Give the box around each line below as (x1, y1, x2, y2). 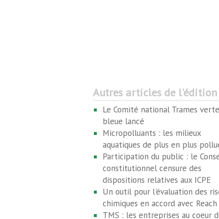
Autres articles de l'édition (92, 86, 217, 99)
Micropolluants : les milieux (102, 128, 201, 138)
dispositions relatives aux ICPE (102, 175, 211, 185)
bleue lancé (102, 116, 144, 127)
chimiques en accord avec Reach (102, 198, 217, 209)
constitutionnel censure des (102, 163, 201, 174)
